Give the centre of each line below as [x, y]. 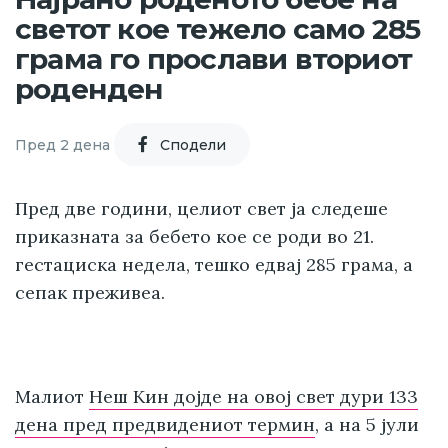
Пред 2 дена [62, 144]
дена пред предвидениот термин [165, 425]
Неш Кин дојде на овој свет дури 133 [253, 397]
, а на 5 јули [367, 425]
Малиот [52, 397]
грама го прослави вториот [214, 58]
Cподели [193, 144]
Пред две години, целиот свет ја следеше [201, 209]
